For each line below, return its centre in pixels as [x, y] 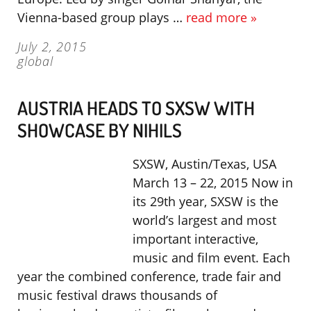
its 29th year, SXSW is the [205, 201]
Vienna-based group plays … [102, 17]
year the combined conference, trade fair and [149, 276]
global [35, 61]
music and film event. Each [211, 258]
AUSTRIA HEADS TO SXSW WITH [136, 108]
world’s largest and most [204, 220]
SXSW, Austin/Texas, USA [204, 164]
